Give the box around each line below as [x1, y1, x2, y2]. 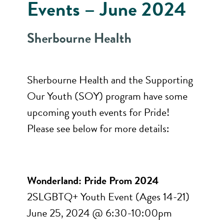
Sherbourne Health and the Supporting [27, 72, 193, 88]
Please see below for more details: [27, 120, 169, 137]
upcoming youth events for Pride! [27, 104, 170, 120]
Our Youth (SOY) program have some [27, 88, 188, 104]
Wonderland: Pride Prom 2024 [27, 172, 159, 189]
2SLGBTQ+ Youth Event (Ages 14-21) [27, 189, 190, 205]
